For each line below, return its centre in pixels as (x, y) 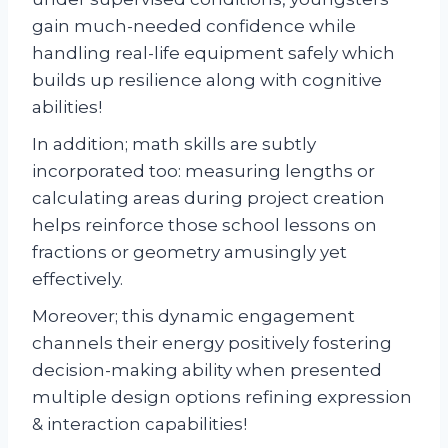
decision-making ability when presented (207, 369)
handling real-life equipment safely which (213, 52)
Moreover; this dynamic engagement (193, 315)
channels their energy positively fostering (212, 342)
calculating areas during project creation (208, 197)
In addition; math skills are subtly (174, 143)
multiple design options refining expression (222, 396)
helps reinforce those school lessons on (204, 224)
